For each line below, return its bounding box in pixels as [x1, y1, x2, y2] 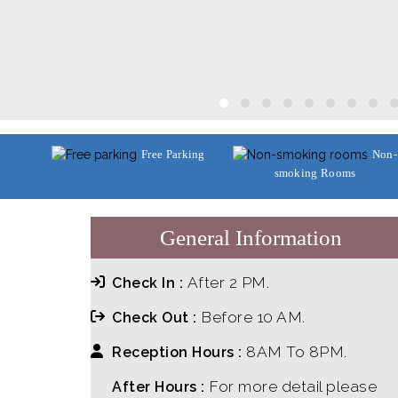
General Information [159, 226, 342, 251]
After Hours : [112, 378, 209, 396]
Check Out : [112, 309, 201, 327]
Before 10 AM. [201, 308, 306, 327]
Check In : [112, 275, 187, 292]
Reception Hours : [112, 344, 246, 362]
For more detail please [209, 378, 377, 396]
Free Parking [141, 148, 205, 161]
